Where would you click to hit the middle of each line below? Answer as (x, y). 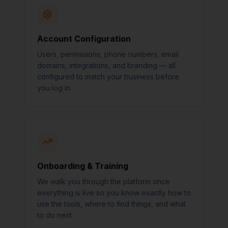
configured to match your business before (108, 77)
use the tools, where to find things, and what (111, 204)
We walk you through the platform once (104, 181)
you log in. (54, 88)
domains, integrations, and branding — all (106, 65)
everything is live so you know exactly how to (114, 193)
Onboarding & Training (83, 166)
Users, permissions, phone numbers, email (108, 54)
